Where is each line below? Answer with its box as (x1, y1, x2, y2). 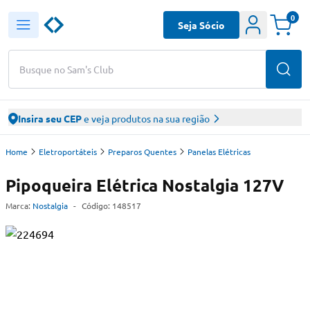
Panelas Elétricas (188, 146, 250, 157)
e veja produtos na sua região (82, 112, 210, 125)
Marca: (6, 200, 30, 211)
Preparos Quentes (108, 146, 176, 157)
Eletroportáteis (39, 146, 97, 157)
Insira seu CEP (18, 112, 82, 125)
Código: (82, 200, 112, 211)
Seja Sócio (178, 18, 225, 31)
